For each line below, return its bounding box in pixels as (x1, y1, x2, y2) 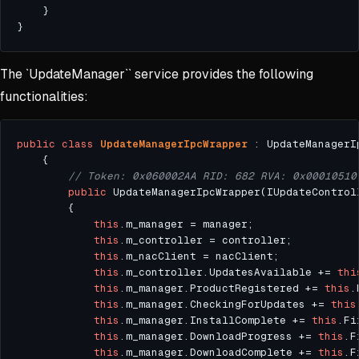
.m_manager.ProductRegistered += (119, 281, 325, 296)
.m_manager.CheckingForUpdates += (119, 297, 331, 312)
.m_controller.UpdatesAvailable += (119, 265, 337, 280)
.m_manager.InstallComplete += (119, 313, 312, 328)
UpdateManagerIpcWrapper (100, 137, 248, 151)
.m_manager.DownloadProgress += (119, 329, 318, 344)
